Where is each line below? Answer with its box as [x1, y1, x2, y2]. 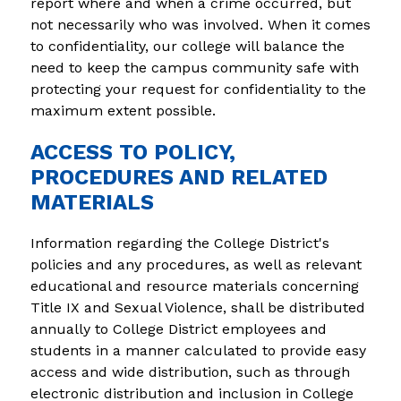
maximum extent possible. [30, 101, 216, 119]
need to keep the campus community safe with [30, 58, 359, 76]
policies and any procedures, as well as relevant [30, 255, 362, 273]
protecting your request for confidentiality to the [30, 80, 366, 98]
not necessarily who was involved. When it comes [30, 15, 371, 33]
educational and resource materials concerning [30, 277, 359, 294]
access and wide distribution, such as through [30, 363, 350, 380]
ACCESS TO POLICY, [30, 139, 235, 165]
